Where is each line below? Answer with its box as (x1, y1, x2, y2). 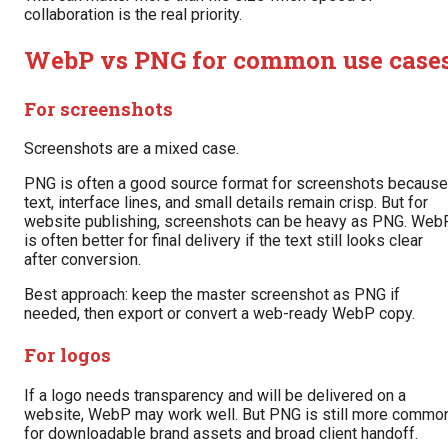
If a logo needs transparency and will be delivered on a (24, 385, 406, 405)
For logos (24, 342, 111, 368)
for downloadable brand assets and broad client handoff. (24, 423, 418, 443)
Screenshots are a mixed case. (24, 139, 239, 159)
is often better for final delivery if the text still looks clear (24, 231, 423, 251)
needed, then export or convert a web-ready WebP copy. (24, 304, 415, 324)
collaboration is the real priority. (24, 4, 242, 24)
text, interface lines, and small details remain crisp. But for (24, 193, 428, 213)
